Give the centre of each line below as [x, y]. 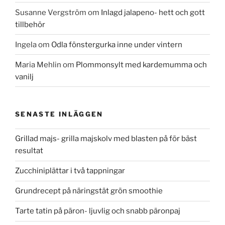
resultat [29, 151]
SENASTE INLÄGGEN [59, 114]
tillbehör [30, 24]
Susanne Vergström [51, 12]
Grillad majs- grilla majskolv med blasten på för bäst [106, 139]
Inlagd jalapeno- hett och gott [153, 12]
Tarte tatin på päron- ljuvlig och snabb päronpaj [98, 211]
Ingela [26, 44]
